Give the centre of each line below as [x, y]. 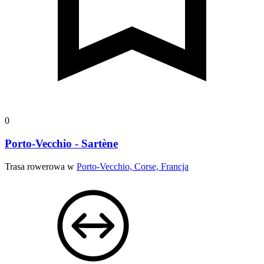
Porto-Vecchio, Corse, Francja [133, 166]
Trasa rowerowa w [41, 166]
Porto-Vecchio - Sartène [61, 143]
